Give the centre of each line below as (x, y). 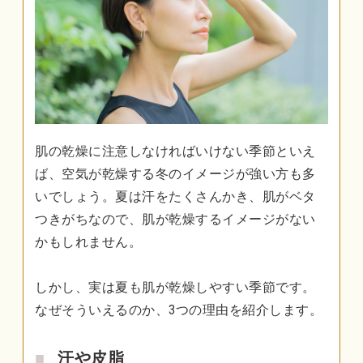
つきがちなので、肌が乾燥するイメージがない (175, 220)
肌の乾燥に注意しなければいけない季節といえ (175, 152)
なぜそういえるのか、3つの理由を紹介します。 (179, 310)
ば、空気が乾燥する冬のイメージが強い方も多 (175, 174)
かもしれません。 (88, 242)
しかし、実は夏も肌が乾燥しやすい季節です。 (175, 288)
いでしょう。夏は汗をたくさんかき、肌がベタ (175, 197)
